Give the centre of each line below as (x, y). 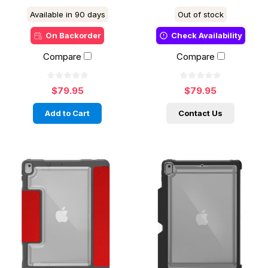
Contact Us (201, 113)
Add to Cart (68, 113)
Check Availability (206, 35)
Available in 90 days (67, 14)
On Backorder (74, 35)
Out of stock (200, 14)
